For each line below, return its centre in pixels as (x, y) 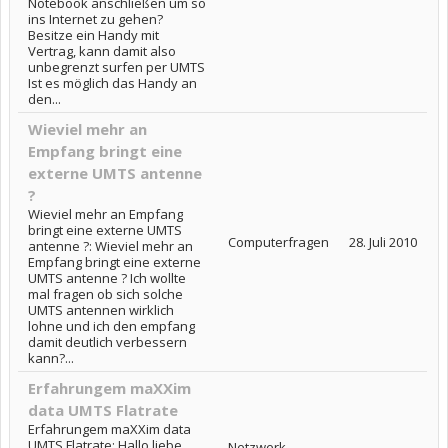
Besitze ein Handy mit (93, 35)
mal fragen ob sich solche (105, 294)
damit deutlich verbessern (107, 342)
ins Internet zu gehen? (95, 19)
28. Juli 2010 (383, 242)
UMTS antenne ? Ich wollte (107, 278)
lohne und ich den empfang (111, 326)
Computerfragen (278, 242)
